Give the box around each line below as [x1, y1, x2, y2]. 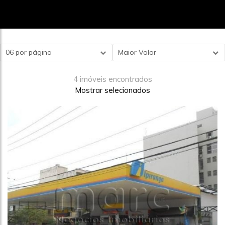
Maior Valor [118, 48, 156, 57]
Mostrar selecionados [75, 85, 150, 95]
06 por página [6, 48, 52, 57]
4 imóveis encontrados [73, 74, 152, 84]
